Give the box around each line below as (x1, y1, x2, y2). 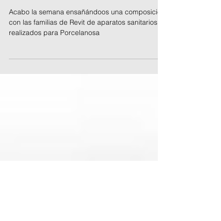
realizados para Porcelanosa (9, 68, 100, 76)
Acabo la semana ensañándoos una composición (9, 47, 165, 56)
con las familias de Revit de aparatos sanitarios (9, 57, 157, 66)
